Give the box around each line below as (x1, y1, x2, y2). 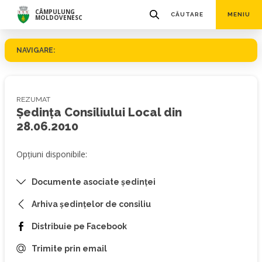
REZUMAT (16, 95, 50, 104)
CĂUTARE (171, 11, 204, 18)
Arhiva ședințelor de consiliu (32, 199, 151, 209)
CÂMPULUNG (35, 8, 75, 16)
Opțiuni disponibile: (16, 149, 87, 160)
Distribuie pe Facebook (32, 222, 127, 231)
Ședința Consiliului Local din (16, 105, 182, 119)
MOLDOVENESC (35, 13, 83, 22)
